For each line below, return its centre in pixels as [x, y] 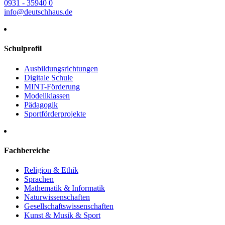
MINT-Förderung [52, 86]
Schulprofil [23, 49]
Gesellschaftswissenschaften [69, 206]
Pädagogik [41, 104]
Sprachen [39, 179]
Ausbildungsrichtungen [61, 68]
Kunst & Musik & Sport [62, 215]
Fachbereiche [27, 150]
